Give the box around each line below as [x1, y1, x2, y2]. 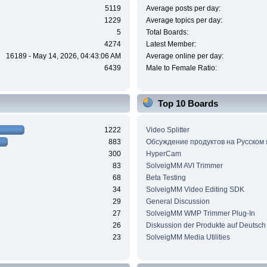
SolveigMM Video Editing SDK [145, 185, 244, 194]
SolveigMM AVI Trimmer [145, 161, 223, 170]
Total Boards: [145, 28, 188, 37]
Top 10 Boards [157, 98, 218, 109]
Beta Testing [145, 173, 186, 182]
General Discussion [145, 197, 210, 206]
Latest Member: [145, 40, 196, 49]
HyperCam [145, 149, 181, 158]
